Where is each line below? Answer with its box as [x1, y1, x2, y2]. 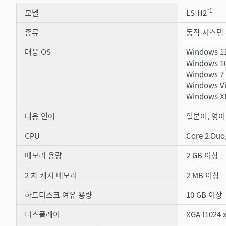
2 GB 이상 [186, 149, 218, 160]
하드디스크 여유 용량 [25, 189, 92, 200]
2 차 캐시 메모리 [25, 169, 77, 180]
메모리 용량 [25, 149, 62, 160]
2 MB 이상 [186, 169, 219, 180]
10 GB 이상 [186, 189, 222, 200]
